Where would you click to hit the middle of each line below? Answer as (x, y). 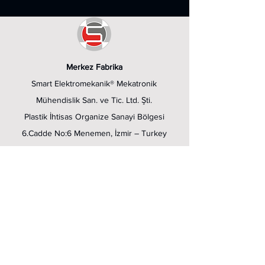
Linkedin (50, 199)
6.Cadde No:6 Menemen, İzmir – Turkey (94, 133)
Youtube (50, 218)
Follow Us (30, 180)
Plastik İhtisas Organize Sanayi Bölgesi (94, 117)
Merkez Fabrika (94, 67)
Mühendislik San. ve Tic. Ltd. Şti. (94, 100)
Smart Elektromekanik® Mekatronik (94, 83)
